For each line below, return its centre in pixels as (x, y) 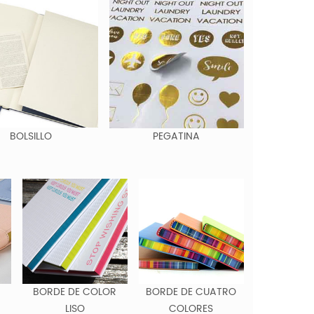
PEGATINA (177, 136)
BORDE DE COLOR (75, 292)
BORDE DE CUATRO (191, 292)
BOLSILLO (31, 136)
